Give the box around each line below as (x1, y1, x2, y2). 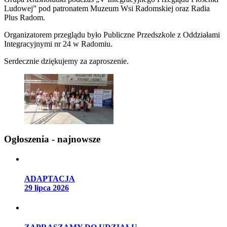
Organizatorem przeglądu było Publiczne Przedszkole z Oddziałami (4, 30, 220, 40)
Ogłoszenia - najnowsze (4, 133, 100, 144)
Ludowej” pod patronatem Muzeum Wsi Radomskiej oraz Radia (4, 4, 210, 13)
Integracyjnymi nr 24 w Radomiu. (4, 40, 112, 49)
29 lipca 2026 (24, 183, 69, 192)
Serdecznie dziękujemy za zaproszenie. (4, 57, 129, 66)
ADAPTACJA (24, 174, 75, 183)
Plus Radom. (4, 13, 45, 22)
